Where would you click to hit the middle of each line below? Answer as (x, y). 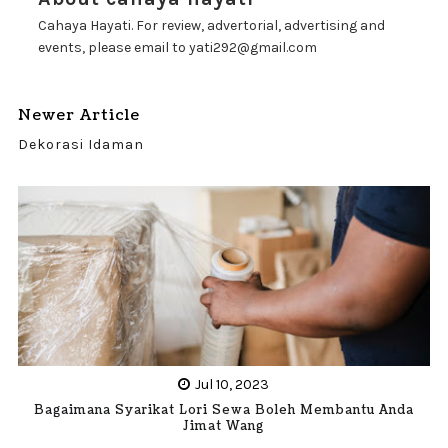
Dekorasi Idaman (80, 144)
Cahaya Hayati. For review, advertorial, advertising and (211, 25)
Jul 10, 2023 (232, 384)
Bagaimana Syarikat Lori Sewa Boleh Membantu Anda (223, 410)
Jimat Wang (224, 426)
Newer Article (78, 115)
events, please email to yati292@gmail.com (177, 47)
